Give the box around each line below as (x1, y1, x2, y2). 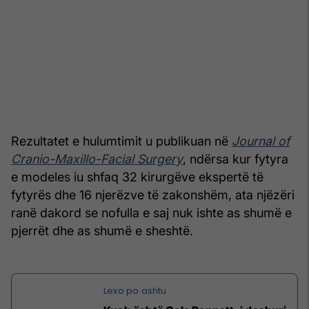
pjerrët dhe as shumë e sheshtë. (11, 223, 193, 239)
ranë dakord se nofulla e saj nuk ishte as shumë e (11, 206, 292, 221)
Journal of (232, 134, 290, 149)
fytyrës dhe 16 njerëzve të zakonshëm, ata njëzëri (11, 188, 295, 203)
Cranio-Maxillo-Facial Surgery (11, 152, 183, 167)
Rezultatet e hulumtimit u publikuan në (11, 134, 232, 149)
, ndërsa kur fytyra (183, 152, 288, 167)
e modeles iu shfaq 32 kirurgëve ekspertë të (11, 170, 263, 185)
